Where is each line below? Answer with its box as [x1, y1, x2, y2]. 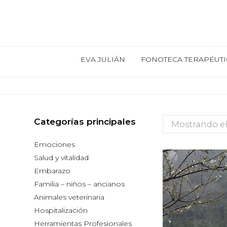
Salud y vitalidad [34, 153, 89, 162]
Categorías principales [34, 116, 136, 127]
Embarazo [34, 166, 71, 175]
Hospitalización [34, 205, 88, 215]
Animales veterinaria [34, 192, 105, 202]
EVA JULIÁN [80, 54, 125, 64]
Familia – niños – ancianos [34, 179, 125, 188]
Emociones [34, 139, 75, 149]
